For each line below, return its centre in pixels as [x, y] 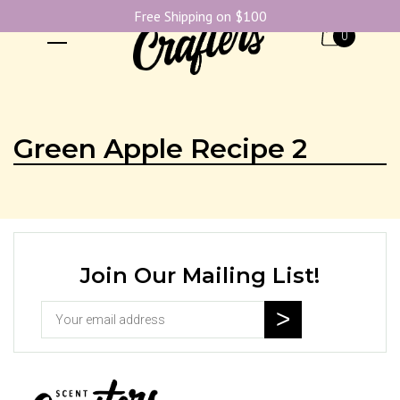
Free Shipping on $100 [200, 16]
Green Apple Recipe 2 [160, 149]
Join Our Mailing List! [200, 275]
